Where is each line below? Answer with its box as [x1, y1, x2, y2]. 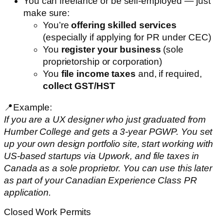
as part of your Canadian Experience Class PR [4, 175, 197, 185]
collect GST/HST [43, 81, 115, 91]
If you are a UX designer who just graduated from [4, 114, 206, 125]
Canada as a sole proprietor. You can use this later [4, 163, 212, 173]
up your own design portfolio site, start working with [4, 138, 213, 149]
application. [4, 187, 51, 198]
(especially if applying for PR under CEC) [43, 32, 211, 43]
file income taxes [61, 69, 136, 79]
